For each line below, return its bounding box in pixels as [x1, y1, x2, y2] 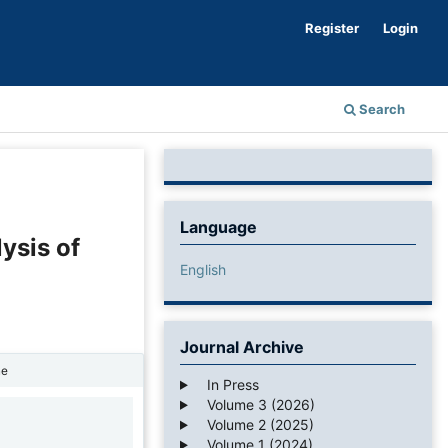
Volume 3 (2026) [194, 395, 315, 413]
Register [305, 19, 360, 36]
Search [356, 100, 405, 117]
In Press [194, 375, 259, 393]
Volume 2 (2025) [194, 415, 314, 433]
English [180, 260, 226, 278]
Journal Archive [180, 336, 304, 357]
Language [180, 216, 257, 237]
